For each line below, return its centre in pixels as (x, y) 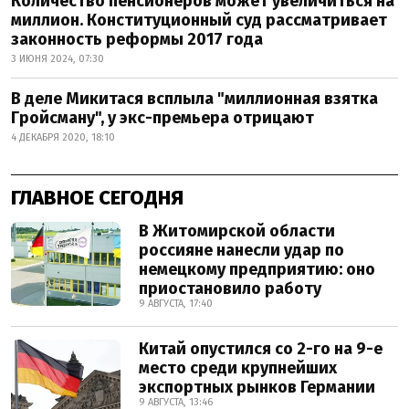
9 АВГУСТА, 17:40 (176, 304)
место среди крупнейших (238, 368)
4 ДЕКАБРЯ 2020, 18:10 (63, 137)
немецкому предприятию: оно (257, 269)
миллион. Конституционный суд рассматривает (199, 20)
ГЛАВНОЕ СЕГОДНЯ (97, 198)
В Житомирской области (237, 231)
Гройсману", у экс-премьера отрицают (163, 118)
